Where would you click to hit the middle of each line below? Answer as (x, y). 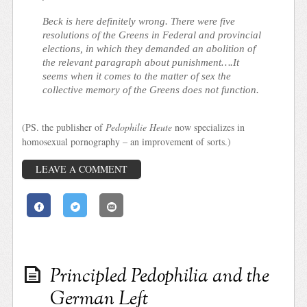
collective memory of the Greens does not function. (151, 90)
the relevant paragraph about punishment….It (141, 62)
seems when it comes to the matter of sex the (137, 76)
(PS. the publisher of (64, 127)
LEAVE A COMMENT (82, 169)
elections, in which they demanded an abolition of (149, 49)
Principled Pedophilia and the (160, 277)
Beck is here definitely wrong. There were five (139, 21)
